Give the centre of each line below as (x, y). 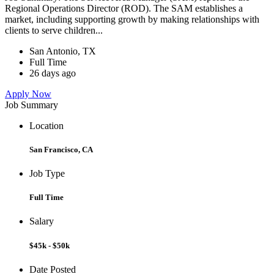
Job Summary (31, 105)
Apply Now (28, 94)
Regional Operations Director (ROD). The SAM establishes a (124, 8)
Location (46, 125)
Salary (42, 221)
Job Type (47, 174)
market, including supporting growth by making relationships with (132, 19)
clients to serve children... (55, 30)
